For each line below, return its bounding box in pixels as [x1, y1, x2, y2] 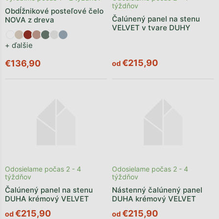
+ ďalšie [5, 40, 33, 50]
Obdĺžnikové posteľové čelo [5, 6, 104, 16]
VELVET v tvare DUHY [112, 22, 190, 32]
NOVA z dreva [5, 15, 54, 24]
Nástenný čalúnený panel [112, 185, 202, 195]
